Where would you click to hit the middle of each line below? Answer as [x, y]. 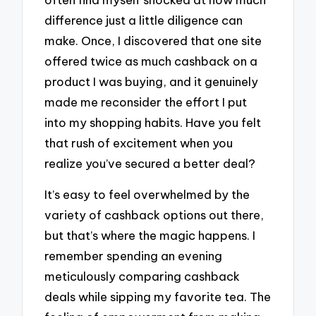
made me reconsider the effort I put [146, 102]
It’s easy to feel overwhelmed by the [147, 195]
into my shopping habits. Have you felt [153, 122]
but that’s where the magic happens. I [150, 236]
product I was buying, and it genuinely [152, 81]
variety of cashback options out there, [154, 215]
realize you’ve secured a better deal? [150, 163]
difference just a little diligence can [144, 20]
